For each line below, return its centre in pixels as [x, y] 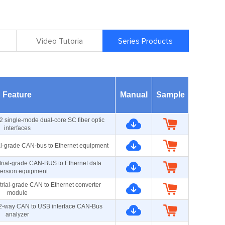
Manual [134, 95]
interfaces [17, 128]
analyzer [17, 214]
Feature [17, 95]
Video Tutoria [59, 41]
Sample [170, 95]
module [17, 193]
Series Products [146, 41]
